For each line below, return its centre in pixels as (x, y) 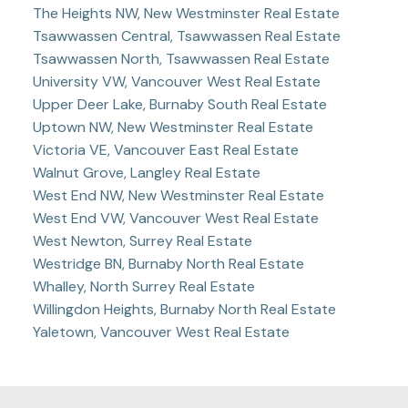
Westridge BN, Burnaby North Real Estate (168, 263)
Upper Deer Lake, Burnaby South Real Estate (179, 104)
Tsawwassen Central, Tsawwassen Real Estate (186, 36)
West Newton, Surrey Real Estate (142, 240)
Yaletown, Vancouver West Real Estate (161, 331)
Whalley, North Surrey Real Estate (143, 286)
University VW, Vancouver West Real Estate (176, 81)
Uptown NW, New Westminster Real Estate (173, 127)
